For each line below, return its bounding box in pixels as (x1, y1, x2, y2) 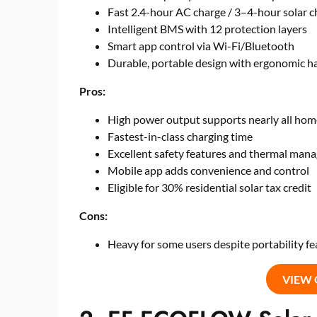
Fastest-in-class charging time (108, 129, 253, 143)
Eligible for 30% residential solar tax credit (108, 180, 311, 194)
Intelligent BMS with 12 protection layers (108, 22, 307, 35)
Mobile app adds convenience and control (108, 163, 309, 177)
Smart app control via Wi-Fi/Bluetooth (108, 39, 294, 52)
